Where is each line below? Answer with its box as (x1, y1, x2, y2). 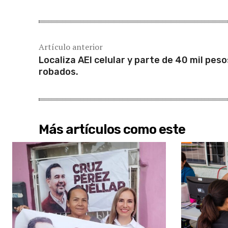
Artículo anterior (39, 41, 103, 52)
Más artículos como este (39, 121, 185, 137)
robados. (39, 66, 78, 77)
